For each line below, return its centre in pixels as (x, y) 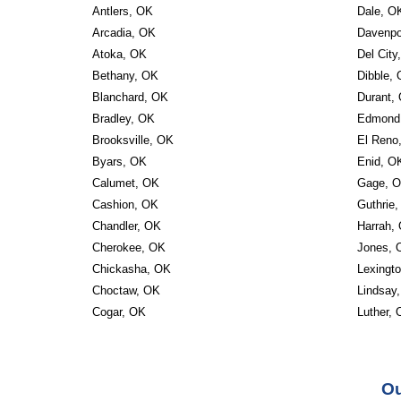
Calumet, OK (125, 183)
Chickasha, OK (131, 269)
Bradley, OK (123, 119)
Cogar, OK (119, 312)
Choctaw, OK (126, 290)
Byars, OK (119, 162)
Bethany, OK (125, 76)
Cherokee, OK (128, 247)
